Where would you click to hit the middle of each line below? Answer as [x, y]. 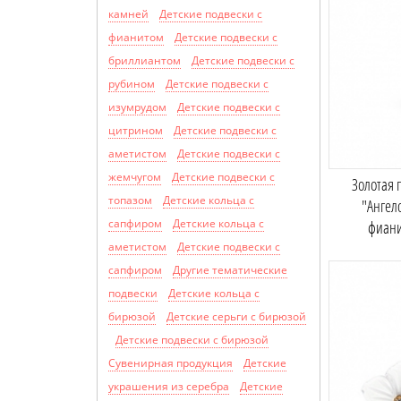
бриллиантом [145, 61]
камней [128, 14]
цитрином [136, 131]
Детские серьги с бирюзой [236, 317]
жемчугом [135, 177]
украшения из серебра [169, 387]
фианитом [136, 38]
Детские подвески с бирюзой [192, 340]
